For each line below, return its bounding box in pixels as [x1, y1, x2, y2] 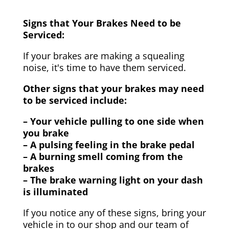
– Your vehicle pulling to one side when [22, 114, 204, 127]
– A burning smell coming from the [22, 150, 183, 163]
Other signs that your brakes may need [22, 82, 204, 95]
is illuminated [22, 185, 88, 198]
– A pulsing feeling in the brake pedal [22, 138, 195, 151]
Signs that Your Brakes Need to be [22, 16, 181, 29]
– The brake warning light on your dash [22, 173, 203, 186]
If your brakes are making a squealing [22, 49, 185, 62]
